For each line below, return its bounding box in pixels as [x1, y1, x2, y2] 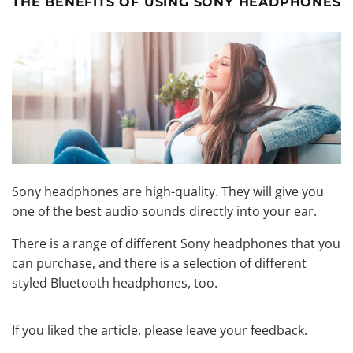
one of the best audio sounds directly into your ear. [12, 202, 317, 220]
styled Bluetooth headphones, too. [12, 273, 217, 292]
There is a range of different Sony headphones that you [12, 234, 340, 252]
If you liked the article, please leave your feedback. [12, 321, 307, 339]
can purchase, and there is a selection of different [12, 254, 307, 272]
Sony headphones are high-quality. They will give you [12, 182, 324, 200]
